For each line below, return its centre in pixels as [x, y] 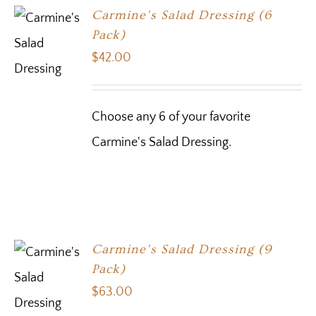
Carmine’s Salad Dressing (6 [182, 15]
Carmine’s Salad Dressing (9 [182, 249]
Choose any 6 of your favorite [171, 117]
